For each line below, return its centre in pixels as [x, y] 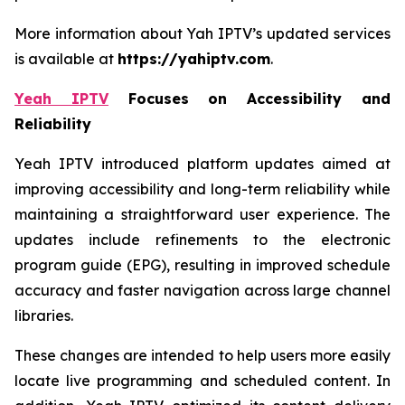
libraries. [44, 316]
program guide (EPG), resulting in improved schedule [202, 265]
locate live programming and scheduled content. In [202, 381]
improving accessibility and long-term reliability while [202, 189]
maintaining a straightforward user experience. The [202, 214]
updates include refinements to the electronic [202, 240]
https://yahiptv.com [194, 59]
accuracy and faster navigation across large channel [202, 290]
